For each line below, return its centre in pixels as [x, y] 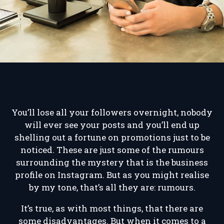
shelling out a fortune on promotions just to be [112, 137]
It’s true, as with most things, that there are [112, 208]
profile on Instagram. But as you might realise [112, 174]
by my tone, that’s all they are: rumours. [112, 187]
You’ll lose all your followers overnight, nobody [112, 112]
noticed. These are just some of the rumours [112, 149]
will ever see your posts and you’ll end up [112, 124]
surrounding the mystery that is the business [112, 162]
